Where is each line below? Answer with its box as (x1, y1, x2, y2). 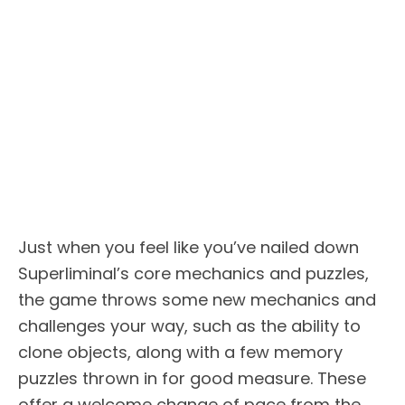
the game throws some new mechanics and (18, 287, 376, 311)
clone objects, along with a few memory (18, 340, 343, 363)
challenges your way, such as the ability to (18, 314, 361, 337)
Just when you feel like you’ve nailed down (18, 235, 359, 259)
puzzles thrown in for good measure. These (18, 366, 366, 390)
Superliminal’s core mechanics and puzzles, (18, 261, 369, 285)
